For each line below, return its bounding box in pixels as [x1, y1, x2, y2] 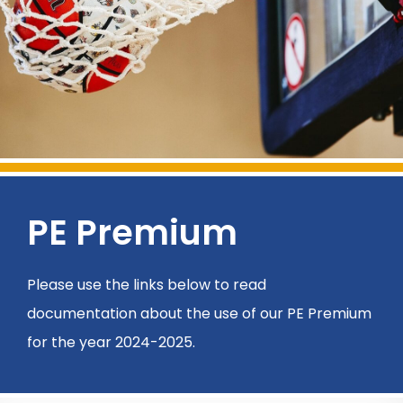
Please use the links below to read [27, 273, 266, 295]
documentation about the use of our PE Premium [27, 302, 372, 324]
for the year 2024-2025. [27, 331, 195, 353]
